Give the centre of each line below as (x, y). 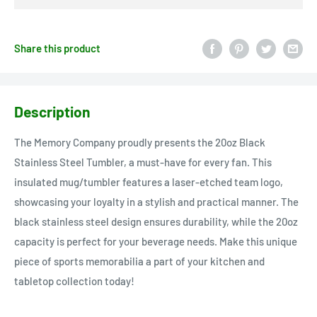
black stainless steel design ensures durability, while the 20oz (156, 222)
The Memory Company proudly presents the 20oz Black (140, 143)
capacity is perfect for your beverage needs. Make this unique (156, 242)
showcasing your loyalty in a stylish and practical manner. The (156, 202)
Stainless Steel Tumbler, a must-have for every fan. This (143, 162)
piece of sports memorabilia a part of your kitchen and (139, 261)
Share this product (57, 48)
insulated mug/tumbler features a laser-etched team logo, (149, 182)
